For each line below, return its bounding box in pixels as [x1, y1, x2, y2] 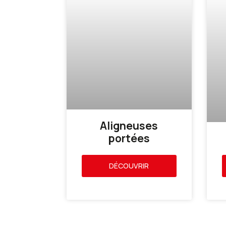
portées [108, 131, 150, 146]
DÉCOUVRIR [109, 161, 149, 171]
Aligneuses [100, 119, 158, 133]
